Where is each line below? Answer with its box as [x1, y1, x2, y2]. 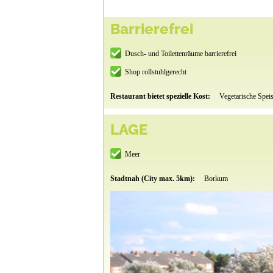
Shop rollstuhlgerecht [124, 68, 186, 77]
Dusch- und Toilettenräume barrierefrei [124, 49, 236, 58]
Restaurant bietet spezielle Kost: [110, 92, 212, 101]
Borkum [204, 174, 228, 183]
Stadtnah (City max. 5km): [110, 174, 197, 183]
